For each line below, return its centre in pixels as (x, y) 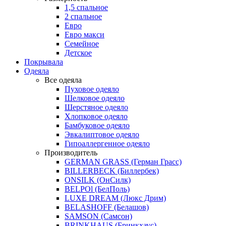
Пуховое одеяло (92, 89)
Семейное (82, 44)
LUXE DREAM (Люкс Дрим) (115, 198)
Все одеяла (63, 80)
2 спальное (83, 16)
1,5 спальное (86, 7)
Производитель (71, 153)
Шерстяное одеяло (96, 107)
